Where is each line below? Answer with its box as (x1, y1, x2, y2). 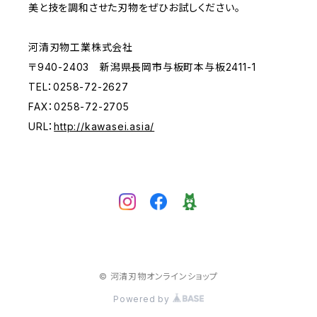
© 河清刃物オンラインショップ (99, 271, 218, 282)
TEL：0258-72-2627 (28, 81, 129, 93)
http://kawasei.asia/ (54, 120, 155, 132)
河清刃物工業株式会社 (28, 41, 133, 53)
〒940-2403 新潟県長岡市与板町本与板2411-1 (28, 61, 256, 73)
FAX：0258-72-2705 (28, 100, 129, 113)
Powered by (113, 294, 173, 304)
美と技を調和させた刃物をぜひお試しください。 (28, 1, 241, 13)
